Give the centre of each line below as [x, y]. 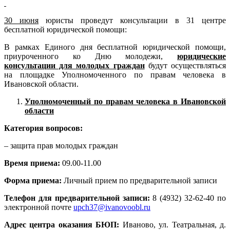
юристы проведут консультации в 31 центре [132, 21]
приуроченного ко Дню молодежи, [91, 56]
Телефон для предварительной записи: [79, 198]
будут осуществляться [185, 66]
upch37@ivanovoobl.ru [112, 207]
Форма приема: [34, 181]
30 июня [21, 21]
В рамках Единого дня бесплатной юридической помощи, [115, 47]
